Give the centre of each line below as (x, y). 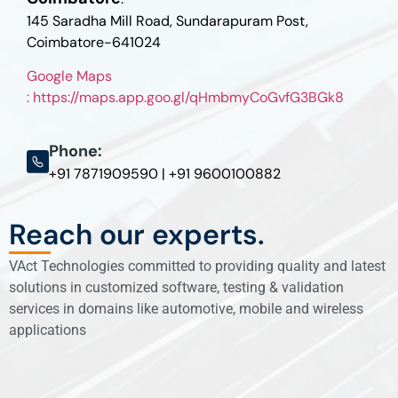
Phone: (75, 151)
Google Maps (69, 76)
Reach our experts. (137, 234)
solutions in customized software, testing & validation (176, 288)
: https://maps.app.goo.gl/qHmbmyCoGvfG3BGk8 (185, 98)
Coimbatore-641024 (94, 42)
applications (48, 330)
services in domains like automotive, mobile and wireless (186, 309)
